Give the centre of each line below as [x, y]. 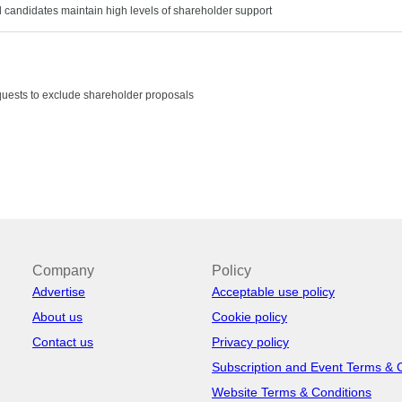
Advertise [59, 291]
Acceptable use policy [273, 291]
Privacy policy [250, 341]
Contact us [63, 341]
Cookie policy [249, 316]
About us [57, 316]
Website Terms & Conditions [292, 392]
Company [63, 270]
